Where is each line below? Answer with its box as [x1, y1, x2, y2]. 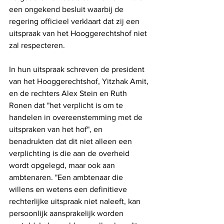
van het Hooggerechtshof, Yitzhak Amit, [9, 76, 150, 85]
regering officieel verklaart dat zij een [9, 16, 141, 25]
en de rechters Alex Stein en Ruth [9, 88, 129, 97]
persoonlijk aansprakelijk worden [9, 208, 125, 217]
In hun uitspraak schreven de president [9, 64, 146, 73]
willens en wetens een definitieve [9, 184, 129, 193]
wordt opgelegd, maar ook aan [9, 160, 117, 169]
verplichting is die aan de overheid [9, 148, 131, 157]
